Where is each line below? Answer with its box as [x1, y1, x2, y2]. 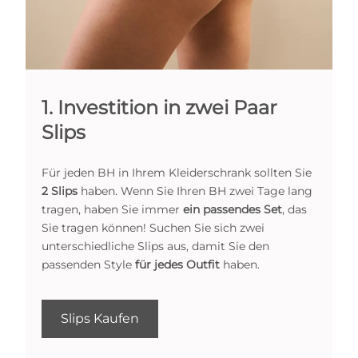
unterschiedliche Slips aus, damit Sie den [42, 239, 269, 254]
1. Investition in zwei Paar [42, 96, 277, 120]
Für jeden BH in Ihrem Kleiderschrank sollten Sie [42, 165, 312, 181]
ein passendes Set [183, 202, 282, 217]
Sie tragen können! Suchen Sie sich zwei [42, 221, 265, 236]
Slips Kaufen [61, 311, 139, 327]
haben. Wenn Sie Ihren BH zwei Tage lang [78, 184, 312, 199]
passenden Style [42, 257, 135, 272]
